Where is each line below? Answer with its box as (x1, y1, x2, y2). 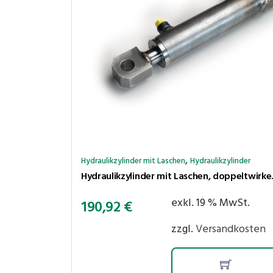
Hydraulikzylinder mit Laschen (81, 154, 185, 168)
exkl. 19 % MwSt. (171, 194, 250, 212)
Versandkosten (195, 220, 266, 238)
